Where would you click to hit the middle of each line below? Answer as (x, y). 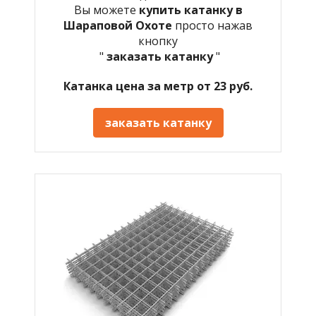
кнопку (158, 41)
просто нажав (214, 25)
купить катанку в (190, 10)
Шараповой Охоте (119, 25)
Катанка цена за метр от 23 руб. (158, 86)
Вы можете (106, 10)
